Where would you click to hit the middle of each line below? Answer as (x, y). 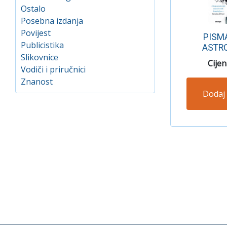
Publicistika (42, 45)
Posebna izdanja (52, 21)
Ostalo (33, 8)
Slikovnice (40, 57)
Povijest (36, 33)
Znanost (37, 81)
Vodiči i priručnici (53, 69)
